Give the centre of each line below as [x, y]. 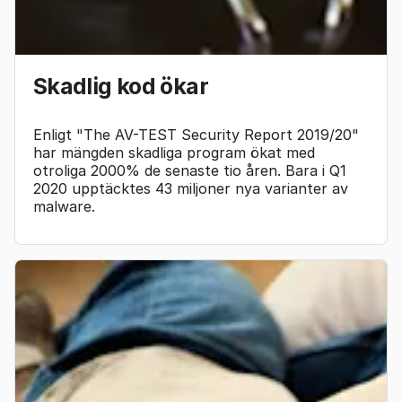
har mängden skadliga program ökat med [174, 152]
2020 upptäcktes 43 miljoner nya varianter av [191, 188]
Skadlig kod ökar [121, 86]
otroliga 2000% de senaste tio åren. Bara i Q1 [190, 170]
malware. [64, 206]
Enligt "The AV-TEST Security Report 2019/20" [196, 134]
